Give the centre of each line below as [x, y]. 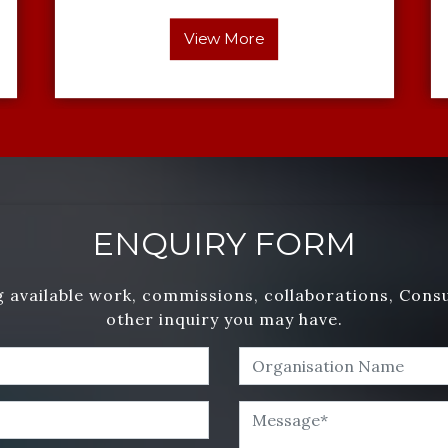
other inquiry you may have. [224, 318]
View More [224, 38]
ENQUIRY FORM [224, 243]
